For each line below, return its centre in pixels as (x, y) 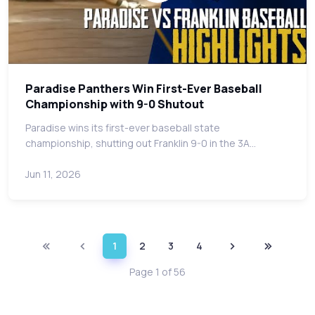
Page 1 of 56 (157, 272)
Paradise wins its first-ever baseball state (123, 128)
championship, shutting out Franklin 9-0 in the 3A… (141, 143)
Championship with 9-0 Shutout (115, 104)
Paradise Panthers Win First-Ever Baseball (144, 89)
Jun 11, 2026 (53, 174)
